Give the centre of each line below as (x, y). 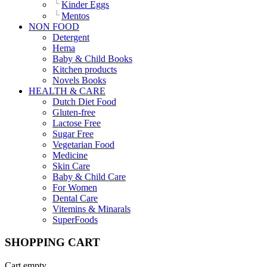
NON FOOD (54, 26)
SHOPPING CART (52, 243)
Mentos (75, 15)
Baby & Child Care (89, 176)
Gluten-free (74, 112)
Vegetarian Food (83, 144)
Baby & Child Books (92, 58)
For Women (75, 187)
